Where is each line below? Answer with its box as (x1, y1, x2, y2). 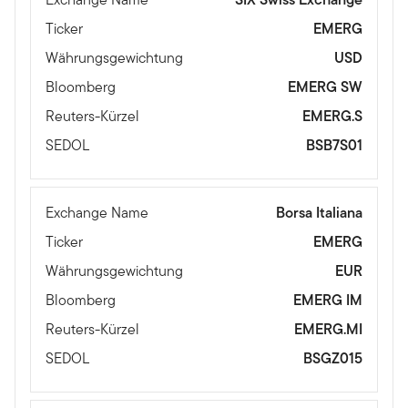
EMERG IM (293, 290, 362, 311)
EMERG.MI (294, 319, 362, 341)
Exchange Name (46, 202, 148, 224)
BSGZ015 (303, 348, 362, 370)
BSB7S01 (306, 135, 362, 157)
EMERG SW (288, 76, 362, 98)
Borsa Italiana (276, 202, 362, 224)
